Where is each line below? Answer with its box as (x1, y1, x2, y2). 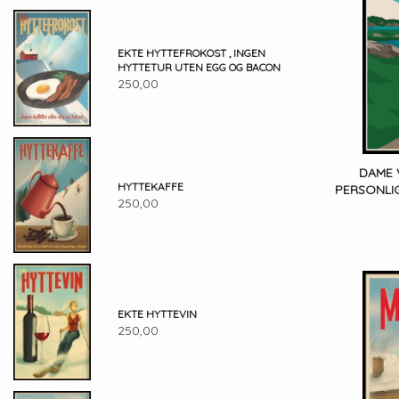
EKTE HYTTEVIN (117, 306, 197, 321)
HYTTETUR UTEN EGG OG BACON (117, 60, 281, 74)
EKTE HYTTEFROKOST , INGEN (117, 45, 265, 60)
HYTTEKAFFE (117, 180, 183, 194)
